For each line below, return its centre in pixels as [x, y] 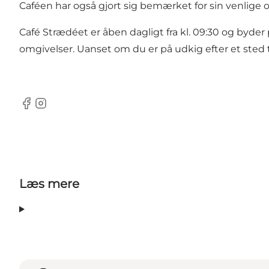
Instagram [58, 109]
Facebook [42, 109]
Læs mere [49, 184]
